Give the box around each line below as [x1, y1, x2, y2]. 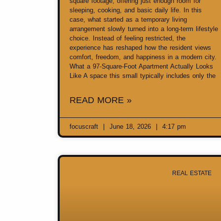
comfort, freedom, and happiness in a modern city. [70, 53, 217, 61]
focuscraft [70, 122, 101, 130]
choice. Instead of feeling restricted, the [70, 34, 185, 42]
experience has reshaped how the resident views [70, 43, 211, 51]
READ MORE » [70, 95, 132, 105]
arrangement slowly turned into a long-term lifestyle [70, 25, 218, 33]
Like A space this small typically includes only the [70, 72, 216, 79]
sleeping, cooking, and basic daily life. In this [70, 6, 202, 14]
